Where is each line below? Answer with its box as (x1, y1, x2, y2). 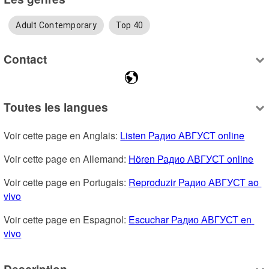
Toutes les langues (4, 98, 109, 115)
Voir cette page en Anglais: (4, 128, 121, 142)
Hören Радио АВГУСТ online (128, 151, 254, 166)
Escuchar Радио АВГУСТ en (128, 212, 252, 226)
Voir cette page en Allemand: (4, 151, 129, 166)
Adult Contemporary (16, 20, 97, 30)
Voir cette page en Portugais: (4, 175, 129, 189)
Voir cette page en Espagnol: (4, 212, 129, 226)
